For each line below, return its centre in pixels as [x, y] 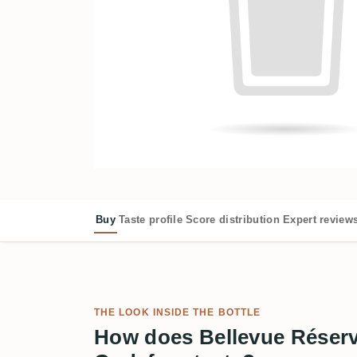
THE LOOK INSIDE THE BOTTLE [178, 312]
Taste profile [151, 220]
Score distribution [233, 220]
